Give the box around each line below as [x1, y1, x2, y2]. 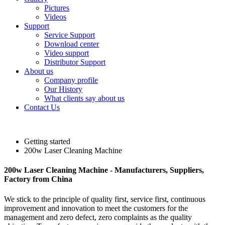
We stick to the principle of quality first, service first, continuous [4, 194, 205, 203]
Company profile [44, 76, 98, 84]
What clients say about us [44, 94, 125, 102]
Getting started [24, 137, 70, 146]
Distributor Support [44, 58, 105, 66]
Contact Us [24, 103, 60, 111]
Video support [44, 49, 89, 57]
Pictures [44, 4, 69, 12]
